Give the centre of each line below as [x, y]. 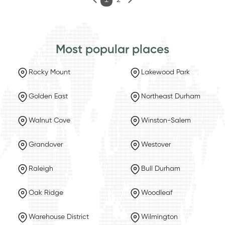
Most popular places [113, 49]
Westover [156, 145]
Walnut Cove [49, 121]
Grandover [45, 145]
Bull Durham [160, 169]
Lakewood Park [165, 73]
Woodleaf [156, 193]
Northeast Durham [171, 97]
